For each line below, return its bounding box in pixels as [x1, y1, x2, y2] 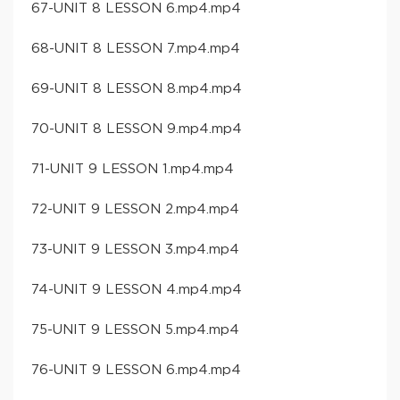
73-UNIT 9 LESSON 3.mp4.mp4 [31, 242, 239, 256]
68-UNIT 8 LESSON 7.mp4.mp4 [31, 41, 240, 55]
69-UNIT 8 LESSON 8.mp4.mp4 [31, 81, 242, 96]
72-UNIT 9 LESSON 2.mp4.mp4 [31, 202, 239, 216]
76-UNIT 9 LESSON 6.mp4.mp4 [31, 362, 241, 377]
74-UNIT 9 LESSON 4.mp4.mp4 [31, 282, 242, 296]
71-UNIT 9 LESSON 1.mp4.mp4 [31, 162, 234, 176]
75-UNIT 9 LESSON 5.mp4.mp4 [31, 322, 239, 337]
